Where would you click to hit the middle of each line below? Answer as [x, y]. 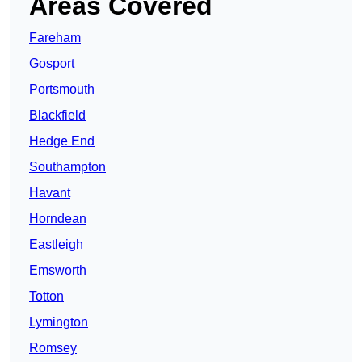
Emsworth [58, 271]
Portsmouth [62, 90]
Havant [50, 193]
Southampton [67, 167]
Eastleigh [56, 245]
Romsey [53, 348]
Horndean [58, 219]
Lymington [59, 322]
